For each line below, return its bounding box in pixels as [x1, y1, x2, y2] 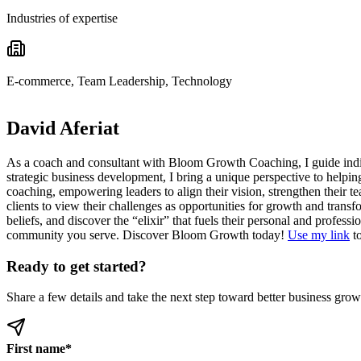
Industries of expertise [6, 11, 118, 26]
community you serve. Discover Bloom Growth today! [6, 227, 288, 242]
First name [6, 342, 65, 356]
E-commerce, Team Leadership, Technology [6, 74, 232, 89]
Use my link [288, 227, 350, 242]
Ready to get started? [6, 257, 147, 275]
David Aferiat [6, 117, 119, 139]
